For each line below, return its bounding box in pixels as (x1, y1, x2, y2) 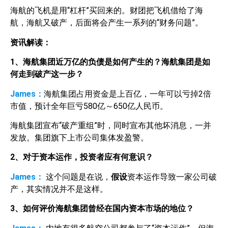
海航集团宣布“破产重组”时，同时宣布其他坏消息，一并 (10, 121, 211, 131)
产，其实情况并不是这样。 (10, 184, 108, 194)
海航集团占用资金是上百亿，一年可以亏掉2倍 (44, 89, 211, 99)
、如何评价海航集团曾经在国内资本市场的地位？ (15, 204, 194, 214)
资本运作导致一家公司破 (127, 172, 217, 182)
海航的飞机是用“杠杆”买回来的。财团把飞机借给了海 (10, 6, 203, 16)
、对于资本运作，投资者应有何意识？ (15, 152, 153, 162)
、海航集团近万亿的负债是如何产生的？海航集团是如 (15, 57, 210, 67)
